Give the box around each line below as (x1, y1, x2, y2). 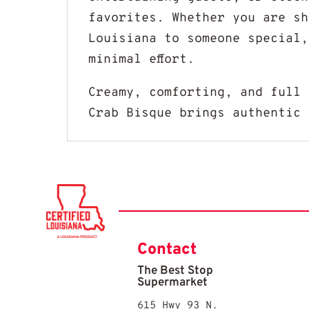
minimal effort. (88, 52, 195, 68)
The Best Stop (137, 263, 214, 279)
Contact (137, 240, 197, 261)
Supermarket (137, 275, 208, 291)
